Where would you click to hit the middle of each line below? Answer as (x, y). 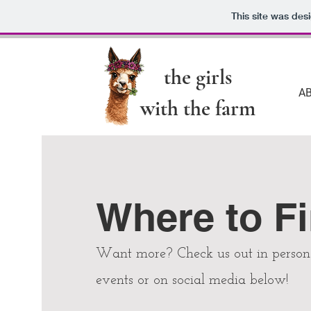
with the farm (197, 108)
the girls (197, 77)
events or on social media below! (192, 280)
